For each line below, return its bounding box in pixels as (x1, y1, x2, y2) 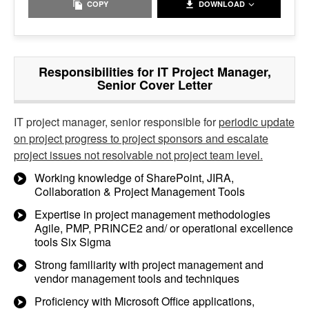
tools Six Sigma (34, 233, 111, 250)
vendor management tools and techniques (34, 270, 239, 286)
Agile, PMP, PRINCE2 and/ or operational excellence (34, 219, 293, 236)
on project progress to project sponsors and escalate (14, 130, 268, 146)
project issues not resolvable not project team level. (14, 146, 263, 163)
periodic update (219, 113, 295, 130)
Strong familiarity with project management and (34, 256, 263, 272)
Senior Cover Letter (97, 75, 212, 94)
